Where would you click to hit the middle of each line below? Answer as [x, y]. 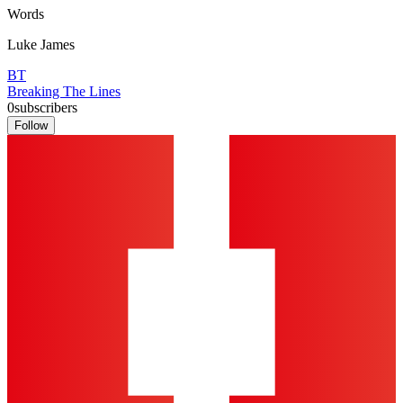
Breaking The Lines [64, 92]
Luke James [41, 45]
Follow [31, 126]
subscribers [46, 108]
